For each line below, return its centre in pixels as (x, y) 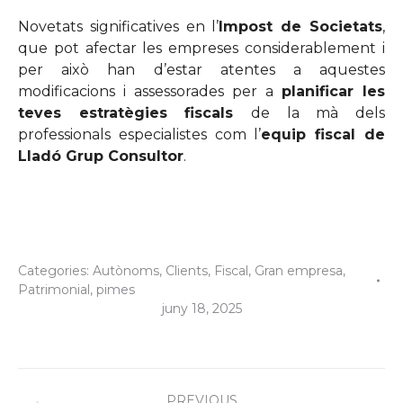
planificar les (333, 92)
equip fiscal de (323, 135)
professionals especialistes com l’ (140, 135)
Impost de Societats (301, 27)
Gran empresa (299, 271)
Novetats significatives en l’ (119, 27)
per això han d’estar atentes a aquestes (201, 70)
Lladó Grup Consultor (101, 157)
